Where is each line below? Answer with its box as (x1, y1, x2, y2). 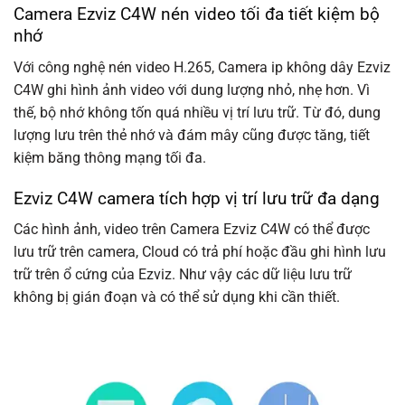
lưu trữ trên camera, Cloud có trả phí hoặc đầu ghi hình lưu (14, 243, 386, 261)
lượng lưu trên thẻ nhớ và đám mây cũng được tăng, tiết (14, 127, 370, 145)
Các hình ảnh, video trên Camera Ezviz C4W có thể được (14, 221, 370, 239)
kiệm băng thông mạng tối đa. (14, 149, 206, 167)
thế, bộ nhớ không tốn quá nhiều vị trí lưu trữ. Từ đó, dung (14, 104, 381, 122)
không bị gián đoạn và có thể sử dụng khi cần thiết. (14, 288, 347, 306)
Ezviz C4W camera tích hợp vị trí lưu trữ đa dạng (14, 187, 380, 209)
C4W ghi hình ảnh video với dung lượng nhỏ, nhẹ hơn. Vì (14, 81, 370, 99)
